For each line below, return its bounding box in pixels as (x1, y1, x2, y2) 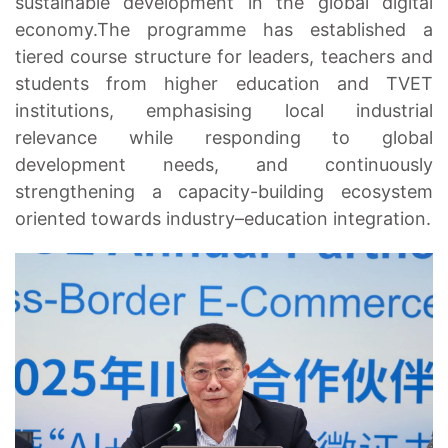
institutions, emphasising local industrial (15, 100, 433, 122)
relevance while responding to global (15, 127, 433, 149)
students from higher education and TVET (15, 73, 433, 95)
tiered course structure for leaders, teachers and (15, 46, 433, 68)
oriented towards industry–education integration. (15, 208, 431, 230)
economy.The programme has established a (15, 19, 433, 41)
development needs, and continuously (15, 154, 433, 176)
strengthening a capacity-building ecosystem (15, 181, 433, 203)
